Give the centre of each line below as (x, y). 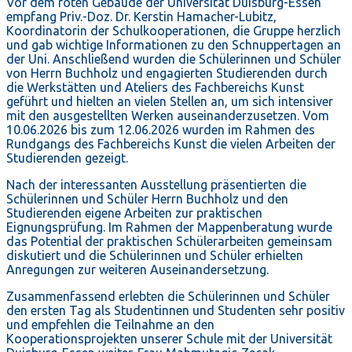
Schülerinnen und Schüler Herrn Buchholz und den (147, 199)
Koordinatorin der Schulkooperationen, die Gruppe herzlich (174, 31)
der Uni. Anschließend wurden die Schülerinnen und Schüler (174, 59)
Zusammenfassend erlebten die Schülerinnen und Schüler (168, 297)
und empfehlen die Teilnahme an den (110, 325)
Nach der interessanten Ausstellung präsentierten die (156, 185)
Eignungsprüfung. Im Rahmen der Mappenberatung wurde (169, 227)
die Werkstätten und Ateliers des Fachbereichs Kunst (155, 88)
